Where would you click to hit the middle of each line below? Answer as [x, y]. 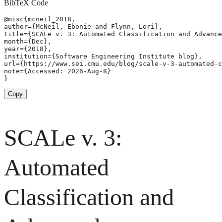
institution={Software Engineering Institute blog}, [103, 56]
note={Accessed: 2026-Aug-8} [57, 71]
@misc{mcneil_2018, [40, 19]
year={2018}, [28, 49]
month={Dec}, [28, 42]
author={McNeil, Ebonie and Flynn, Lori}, [83, 27]
